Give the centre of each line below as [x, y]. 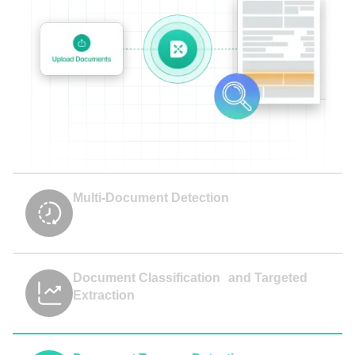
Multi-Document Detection [151, 198]
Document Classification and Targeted [190, 278]
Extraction [104, 295]
